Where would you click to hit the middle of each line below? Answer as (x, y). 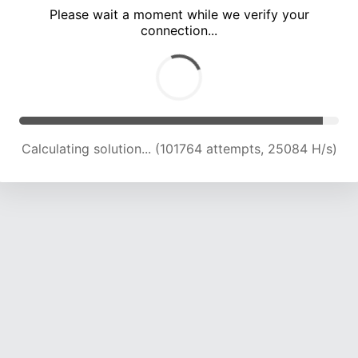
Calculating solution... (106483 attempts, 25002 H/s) (179, 149)
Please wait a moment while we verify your (179, 15)
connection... (179, 31)
